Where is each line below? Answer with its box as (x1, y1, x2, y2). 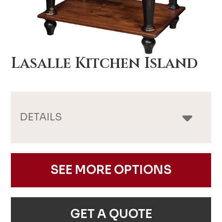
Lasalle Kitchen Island (11, 53, 198, 73)
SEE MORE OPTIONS (51, 162, 171, 177)
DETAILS (20, 111, 62, 123)
